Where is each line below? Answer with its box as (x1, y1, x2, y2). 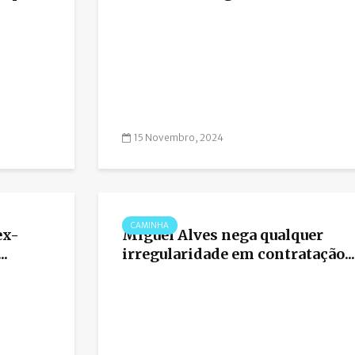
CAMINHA (131, 220, 169, 231)
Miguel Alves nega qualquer (122, 226, 323, 245)
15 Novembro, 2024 (134, 132, 223, 144)
